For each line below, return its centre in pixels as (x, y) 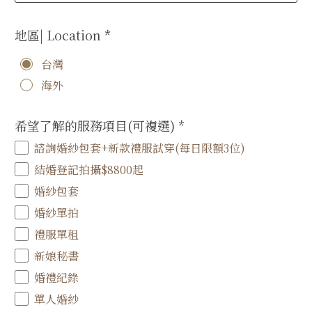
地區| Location (60, 35)
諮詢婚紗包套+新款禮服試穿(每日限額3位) (140, 148)
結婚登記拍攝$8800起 (89, 170)
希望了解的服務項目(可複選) (96, 126)
